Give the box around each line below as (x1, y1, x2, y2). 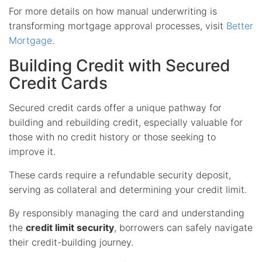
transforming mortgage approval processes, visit (9, 19, 226, 32)
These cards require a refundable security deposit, (9, 168, 231, 181)
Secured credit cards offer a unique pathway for (9, 101, 222, 113)
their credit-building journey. (9, 236, 133, 248)
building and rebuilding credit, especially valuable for (9, 116, 243, 128)
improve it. (9, 145, 56, 157)
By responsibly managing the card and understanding (9, 206, 244, 219)
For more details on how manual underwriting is (9, 5, 217, 17)
